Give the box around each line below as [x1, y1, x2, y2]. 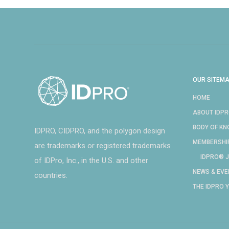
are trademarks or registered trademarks [34, 141, 171, 150]
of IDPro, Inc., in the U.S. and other [34, 156, 148, 165]
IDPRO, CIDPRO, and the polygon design [34, 126, 165, 135]
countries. [34, 171, 67, 180]
